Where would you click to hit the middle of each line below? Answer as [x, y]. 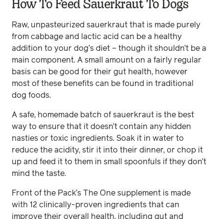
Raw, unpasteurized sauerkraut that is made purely [106, 25]
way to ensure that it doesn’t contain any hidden [101, 126]
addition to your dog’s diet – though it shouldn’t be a [109, 48]
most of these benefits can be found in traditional [103, 83]
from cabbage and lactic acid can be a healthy [97, 36]
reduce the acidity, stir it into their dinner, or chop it [107, 150]
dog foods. [31, 95]
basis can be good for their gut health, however [100, 72]
